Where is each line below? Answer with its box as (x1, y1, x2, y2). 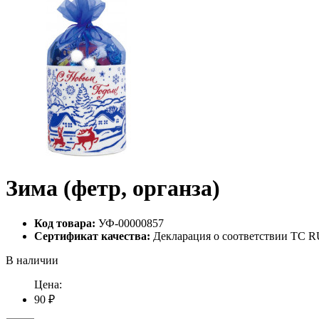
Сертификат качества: (34, 229, 150, 242)
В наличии (6, 253, 58, 266)
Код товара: (34, 216, 95, 229)
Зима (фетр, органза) (6, 175, 220, 202)
